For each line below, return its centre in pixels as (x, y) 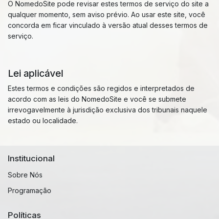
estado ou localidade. (43, 120)
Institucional (31, 158)
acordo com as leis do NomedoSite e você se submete (97, 99)
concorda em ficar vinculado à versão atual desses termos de (108, 25)
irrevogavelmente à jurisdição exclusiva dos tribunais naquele (108, 110)
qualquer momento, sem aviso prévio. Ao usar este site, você (107, 14)
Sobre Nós (25, 175)
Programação (30, 190)
